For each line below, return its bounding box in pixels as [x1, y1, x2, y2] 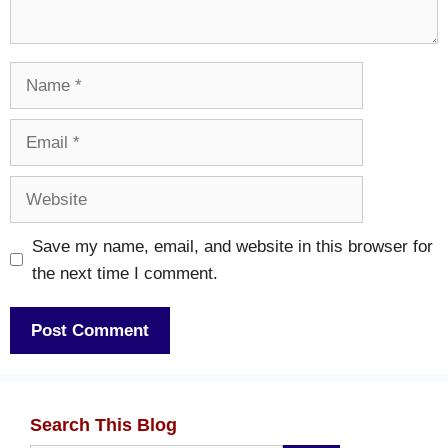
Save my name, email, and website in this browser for [31, 236, 433, 256]
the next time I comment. [31, 263, 218, 283]
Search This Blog [30, 415, 177, 436]
